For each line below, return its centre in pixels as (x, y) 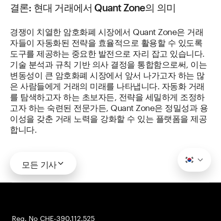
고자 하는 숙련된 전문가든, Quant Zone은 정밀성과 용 (109, 107)
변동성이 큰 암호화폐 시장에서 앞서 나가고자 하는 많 (107, 74)
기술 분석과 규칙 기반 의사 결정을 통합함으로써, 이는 (108, 63)
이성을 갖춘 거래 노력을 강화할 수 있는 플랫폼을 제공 (108, 117)
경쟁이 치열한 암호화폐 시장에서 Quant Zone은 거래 (107, 31)
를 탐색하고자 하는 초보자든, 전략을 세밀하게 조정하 (107, 96)
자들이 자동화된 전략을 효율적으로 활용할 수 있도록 (106, 41)
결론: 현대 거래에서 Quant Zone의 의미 (93, 7)
